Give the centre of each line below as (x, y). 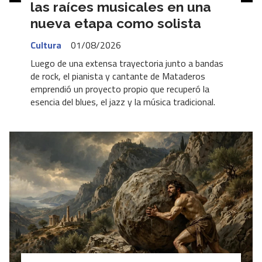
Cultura (46, 45)
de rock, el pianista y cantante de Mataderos (118, 76)
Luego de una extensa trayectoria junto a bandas (127, 63)
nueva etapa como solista (116, 23)
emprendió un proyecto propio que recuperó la (120, 89)
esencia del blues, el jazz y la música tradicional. (124, 102)
